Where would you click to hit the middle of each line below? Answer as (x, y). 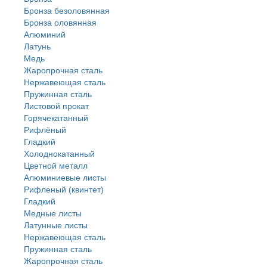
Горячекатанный (56, 118)
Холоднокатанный (59, 154)
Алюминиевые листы (65, 178)
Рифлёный (45, 130)
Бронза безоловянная (67, 11)
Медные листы (53, 213)
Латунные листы (56, 225)
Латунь (37, 46)
